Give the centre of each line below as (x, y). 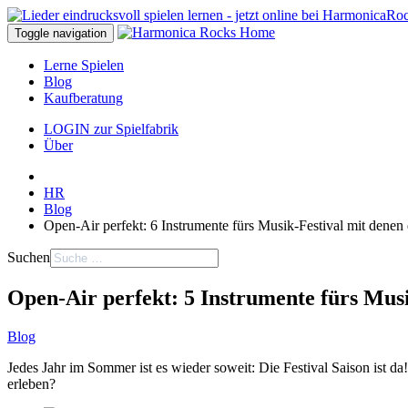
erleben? (31, 383)
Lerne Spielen (84, 65)
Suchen (29, 257)
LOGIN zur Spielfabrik (111, 129)
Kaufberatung (83, 98)
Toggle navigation (61, 33)
